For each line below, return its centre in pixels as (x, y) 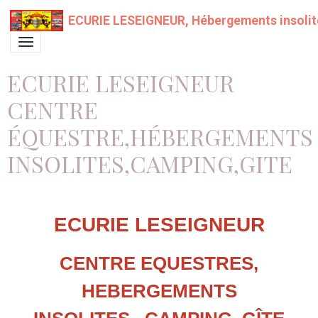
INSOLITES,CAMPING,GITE (150, 164)
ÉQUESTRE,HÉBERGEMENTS (160, 137)
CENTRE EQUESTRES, (159, 263)
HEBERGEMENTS (159, 291)
